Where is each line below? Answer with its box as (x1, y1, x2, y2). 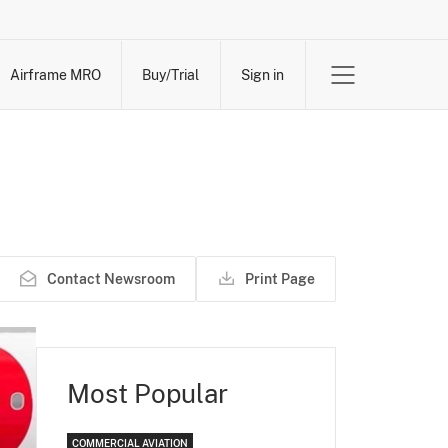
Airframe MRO (9, 67, 101, 83)
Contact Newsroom (47, 271, 175, 287)
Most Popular (67, 378, 228, 409)
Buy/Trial (141, 67, 199, 83)
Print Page (245, 271, 315, 287)
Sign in (240, 67, 284, 83)
